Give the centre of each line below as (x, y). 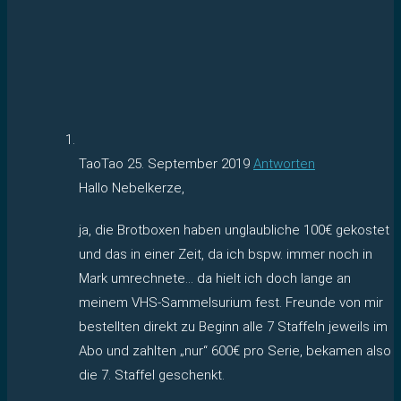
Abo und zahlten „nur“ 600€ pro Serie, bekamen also (235, 350)
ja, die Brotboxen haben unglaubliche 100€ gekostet (234, 230)
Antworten (284, 163)
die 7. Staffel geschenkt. (152, 375)
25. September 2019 (188, 163)
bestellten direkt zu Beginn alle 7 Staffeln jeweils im (233, 326)
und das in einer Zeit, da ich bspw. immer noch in (226, 254)
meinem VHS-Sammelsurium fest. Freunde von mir (231, 302)
